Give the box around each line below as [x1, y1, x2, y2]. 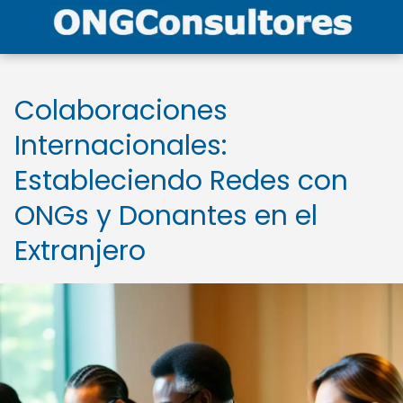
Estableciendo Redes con [14, 162, 348, 200]
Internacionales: [14, 127, 227, 165]
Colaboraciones [14, 92, 228, 130]
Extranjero [14, 232, 146, 270]
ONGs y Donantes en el [14, 197, 318, 235]
